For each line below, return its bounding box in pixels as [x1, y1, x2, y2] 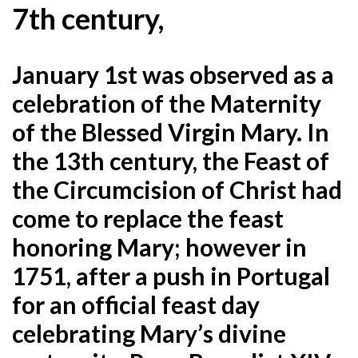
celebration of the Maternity [12, 88, 321, 117]
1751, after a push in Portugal [12, 261, 330, 290]
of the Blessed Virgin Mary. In [12, 117, 329, 146]
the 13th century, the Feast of [12, 145, 329, 175]
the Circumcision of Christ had [12, 174, 342, 204]
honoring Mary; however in [12, 232, 307, 261]
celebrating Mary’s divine [12, 318, 286, 348]
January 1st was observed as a [12, 59, 334, 89]
